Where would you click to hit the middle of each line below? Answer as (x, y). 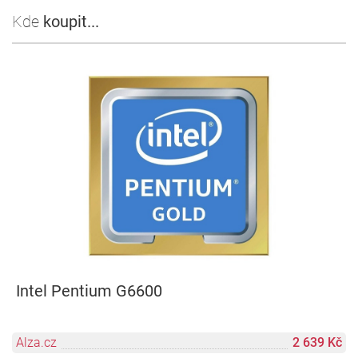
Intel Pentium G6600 (89, 291)
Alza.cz (36, 343)
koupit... (71, 22)
